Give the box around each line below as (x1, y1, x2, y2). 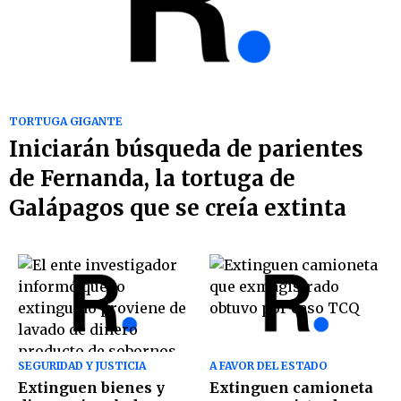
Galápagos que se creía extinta (9, 194, 346, 223)
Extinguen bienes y (18, 379, 165, 397)
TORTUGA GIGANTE (9, 115, 123, 129)
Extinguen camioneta (209, 379, 373, 397)
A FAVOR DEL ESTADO (209, 359, 328, 373)
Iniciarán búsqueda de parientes (9, 135, 363, 164)
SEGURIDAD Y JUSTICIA (18, 359, 146, 373)
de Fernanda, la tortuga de (9, 165, 295, 193)
